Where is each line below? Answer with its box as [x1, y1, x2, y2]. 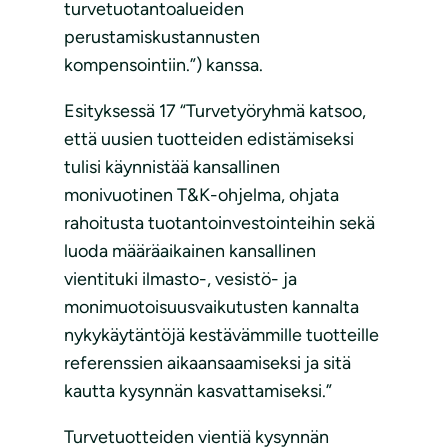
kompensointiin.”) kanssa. [64, 54, 263, 77]
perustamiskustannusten [64, 26, 260, 49]
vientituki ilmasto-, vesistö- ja [64, 268, 297, 291]
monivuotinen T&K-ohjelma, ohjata [64, 184, 339, 207]
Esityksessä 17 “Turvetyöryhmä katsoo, [64, 100, 366, 123]
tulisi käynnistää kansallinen [64, 156, 280, 179]
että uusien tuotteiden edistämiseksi [64, 128, 354, 151]
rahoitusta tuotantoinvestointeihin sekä [64, 212, 375, 235]
